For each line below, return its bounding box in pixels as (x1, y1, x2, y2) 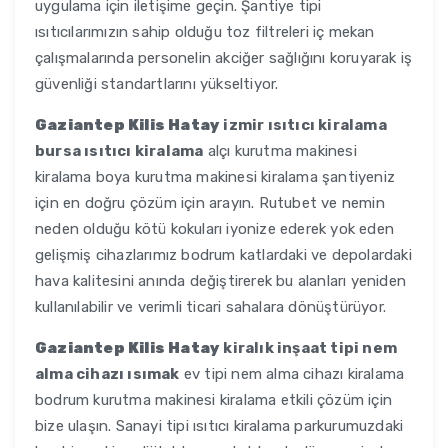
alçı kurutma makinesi (203, 142, 357, 161)
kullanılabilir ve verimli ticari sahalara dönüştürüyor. (35, 298, 386, 317)
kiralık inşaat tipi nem (220, 339, 398, 358)
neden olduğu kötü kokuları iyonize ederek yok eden (35, 220, 394, 239)
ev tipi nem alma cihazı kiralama (179, 365, 405, 384)
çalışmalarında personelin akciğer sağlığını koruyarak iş (35, 49, 413, 68)
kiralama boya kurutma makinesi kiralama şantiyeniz (35, 168, 395, 187)
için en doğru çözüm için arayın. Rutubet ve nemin (35, 194, 385, 213)
